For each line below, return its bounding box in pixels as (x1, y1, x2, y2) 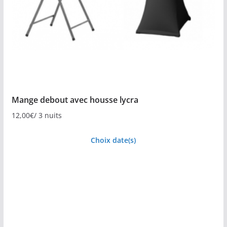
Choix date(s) (91, 135, 136, 145)
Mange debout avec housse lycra (11, 94, 138, 106)
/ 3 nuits (33, 110, 62, 121)
